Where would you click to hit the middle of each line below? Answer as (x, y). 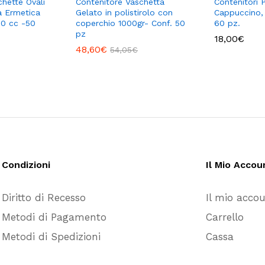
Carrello (225, 217)
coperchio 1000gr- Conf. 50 (130, 23)
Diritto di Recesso (44, 197)
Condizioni (26, 164)
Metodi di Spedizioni (51, 236)
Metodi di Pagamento (54, 217)
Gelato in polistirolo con (124, 12)
